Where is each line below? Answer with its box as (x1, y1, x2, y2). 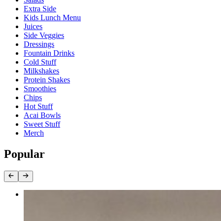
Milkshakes (24, 67, 59, 75)
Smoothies (24, 84, 56, 93)
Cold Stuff (24, 58, 56, 67)
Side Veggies (24, 31, 64, 40)
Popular (4, 147, 45, 161)
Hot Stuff (24, 102, 53, 111)
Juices (24, 22, 42, 31)
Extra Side (24, 4, 56, 13)
